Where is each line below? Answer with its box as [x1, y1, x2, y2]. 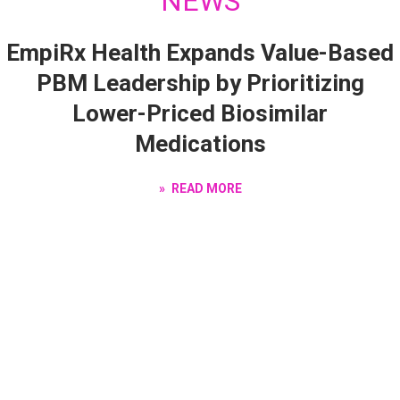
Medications [134, 129, 266, 157]
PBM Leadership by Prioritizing [36, 69, 364, 96]
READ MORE [168, 180, 242, 196]
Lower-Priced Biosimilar [72, 99, 328, 127]
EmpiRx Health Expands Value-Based [6, 38, 394, 66]
